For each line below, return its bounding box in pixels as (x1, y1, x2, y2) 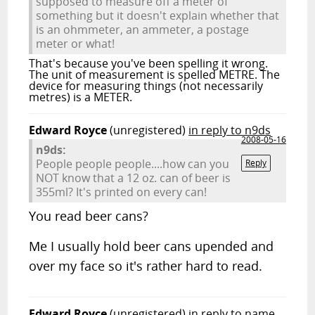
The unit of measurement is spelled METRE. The (29, 67, 281, 82)
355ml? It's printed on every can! (36, 184, 207, 200)
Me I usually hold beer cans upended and (29, 238, 274, 255)
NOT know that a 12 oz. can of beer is (36, 170, 231, 186)
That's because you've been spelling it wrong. (29, 56, 269, 71)
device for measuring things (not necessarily (29, 78, 264, 94)
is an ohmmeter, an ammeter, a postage (36, 22, 250, 37)
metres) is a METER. (29, 89, 133, 105)
